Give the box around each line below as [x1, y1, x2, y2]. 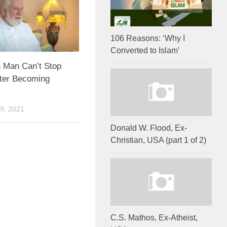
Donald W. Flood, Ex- [110, 124, 187, 133]
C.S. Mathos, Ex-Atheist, [110, 213, 198, 222]
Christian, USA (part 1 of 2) [110, 136, 206, 145]
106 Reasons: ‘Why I [110, 33, 185, 43]
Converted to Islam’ [110, 46, 180, 55]
